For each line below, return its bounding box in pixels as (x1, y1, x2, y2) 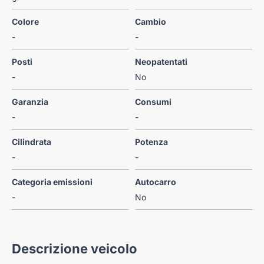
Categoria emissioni (12, 176, 93, 187)
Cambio (135, 16, 166, 27)
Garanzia (12, 96, 48, 107)
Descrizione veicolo (12, 240, 137, 256)
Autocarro (135, 176, 176, 187)
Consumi (135, 96, 171, 107)
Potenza (135, 136, 168, 147)
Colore (12, 16, 39, 27)
